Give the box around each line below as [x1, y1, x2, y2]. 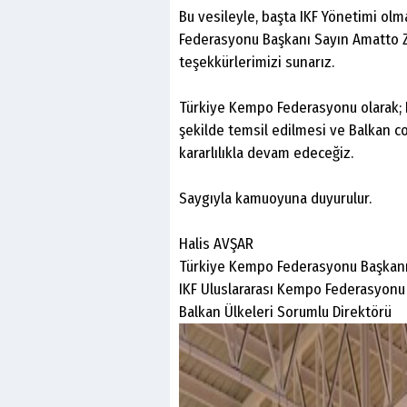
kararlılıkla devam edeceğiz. [179, 143, 353, 163]
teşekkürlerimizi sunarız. [179, 52, 334, 72]
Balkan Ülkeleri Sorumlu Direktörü [179, 302, 392, 322]
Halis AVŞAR [179, 233, 253, 253]
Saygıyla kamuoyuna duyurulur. [179, 188, 372, 208]
